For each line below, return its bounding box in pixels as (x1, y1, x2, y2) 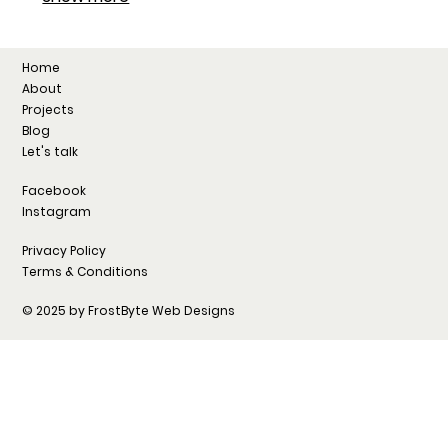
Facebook (22, 182, 87, 200)
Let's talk (22, 143, 79, 161)
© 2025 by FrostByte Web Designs (22, 302, 236, 320)
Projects (22, 101, 75, 119)
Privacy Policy (22, 242, 107, 260)
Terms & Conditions (22, 263, 149, 281)
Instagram (22, 203, 92, 221)
